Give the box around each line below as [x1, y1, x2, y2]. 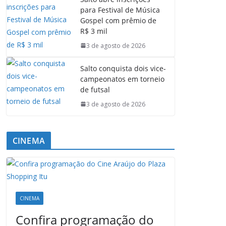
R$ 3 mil [80, 26, 107, 36]
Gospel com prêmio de [80, 15, 156, 25]
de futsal [80, 84, 110, 94]
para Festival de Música [80, 5, 160, 15]
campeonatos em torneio [80, 74, 164, 84]
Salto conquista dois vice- [80, 63, 166, 73]
